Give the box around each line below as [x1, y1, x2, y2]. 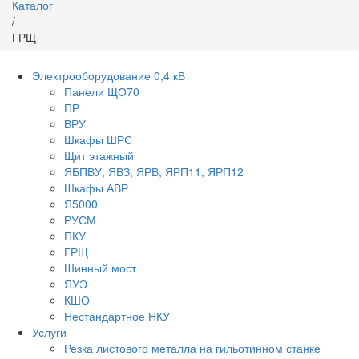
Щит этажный [64, 147, 134, 163]
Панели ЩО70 [64, 83, 139, 99]
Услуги [32, 324, 67, 340]
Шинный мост [64, 260, 136, 276]
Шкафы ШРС [64, 131, 132, 147]
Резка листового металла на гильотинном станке [64, 340, 321, 356]
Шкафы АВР [64, 179, 128, 196]
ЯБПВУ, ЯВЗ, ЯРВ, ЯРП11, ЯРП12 [64, 163, 244, 179]
